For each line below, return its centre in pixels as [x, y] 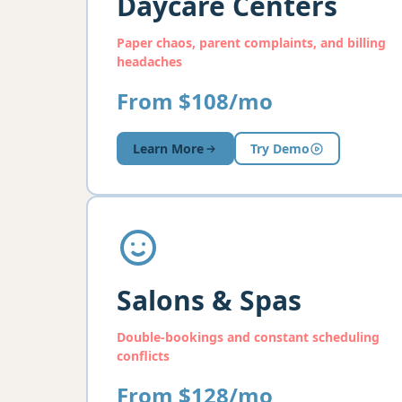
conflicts [143, 356]
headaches [149, 61]
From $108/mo [195, 101]
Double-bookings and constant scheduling [248, 337]
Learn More [168, 149]
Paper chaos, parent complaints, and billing [251, 43]
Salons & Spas [209, 300]
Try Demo [280, 149]
